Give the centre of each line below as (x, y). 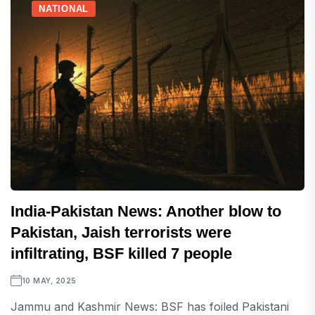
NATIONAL (64, 9)
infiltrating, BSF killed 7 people (121, 254)
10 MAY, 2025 (49, 281)
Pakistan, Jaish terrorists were (121, 233)
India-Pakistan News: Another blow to (146, 212)
